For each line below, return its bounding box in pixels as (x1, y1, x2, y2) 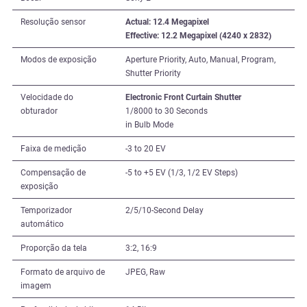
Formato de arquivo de (21, 267, 105, 278)
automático (21, 219, 64, 230)
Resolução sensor (21, 17, 86, 27)
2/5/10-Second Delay (125, 206, 204, 216)
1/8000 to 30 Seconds (125, 106, 208, 116)
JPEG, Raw (125, 267, 165, 278)
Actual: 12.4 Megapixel (125, 17, 209, 27)
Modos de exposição (21, 55, 97, 65)
